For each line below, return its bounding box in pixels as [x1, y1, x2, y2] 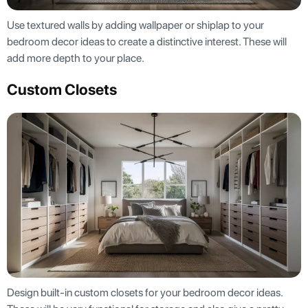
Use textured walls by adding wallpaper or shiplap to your [7, 18, 264, 32]
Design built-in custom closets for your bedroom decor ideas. [7, 286, 283, 300]
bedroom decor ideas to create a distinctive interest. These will [7, 34, 287, 48]
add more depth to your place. [7, 51, 146, 65]
